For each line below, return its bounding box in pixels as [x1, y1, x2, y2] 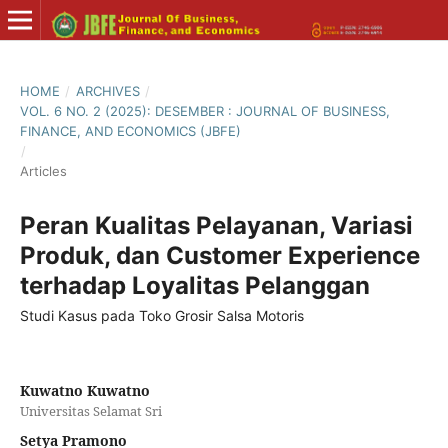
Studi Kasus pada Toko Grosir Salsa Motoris [20, 307, 304, 324]
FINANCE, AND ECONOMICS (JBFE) [20, 123, 241, 139]
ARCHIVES [75, 83, 140, 99]
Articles [20, 163, 67, 179]
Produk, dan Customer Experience [20, 241, 420, 270]
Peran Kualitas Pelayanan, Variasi [20, 211, 413, 240]
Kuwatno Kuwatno [20, 381, 150, 400]
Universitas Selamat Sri [20, 402, 162, 420]
